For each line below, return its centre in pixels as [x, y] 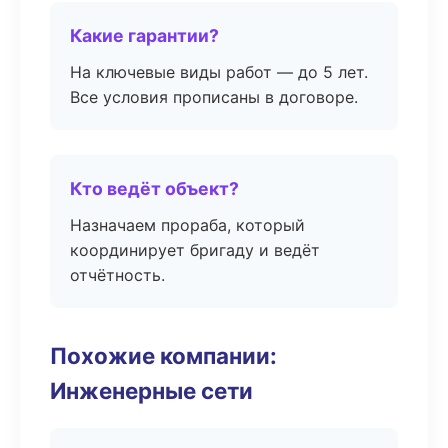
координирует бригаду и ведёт [195, 250]
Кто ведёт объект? [154, 188]
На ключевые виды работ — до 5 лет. [219, 72]
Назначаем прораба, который [187, 225]
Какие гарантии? [144, 35]
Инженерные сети [151, 390]
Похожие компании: [163, 355]
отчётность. [117, 275]
